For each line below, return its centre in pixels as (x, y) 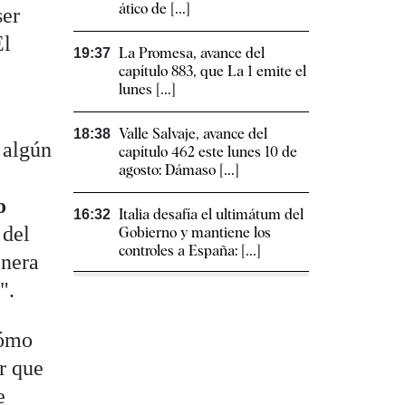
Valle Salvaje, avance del (193, 134)
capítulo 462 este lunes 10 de (208, 152)
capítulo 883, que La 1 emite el (213, 72)
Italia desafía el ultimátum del (211, 215)
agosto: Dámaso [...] (179, 170)
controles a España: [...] (190, 251)
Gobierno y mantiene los (195, 233)
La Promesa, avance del (192, 53)
